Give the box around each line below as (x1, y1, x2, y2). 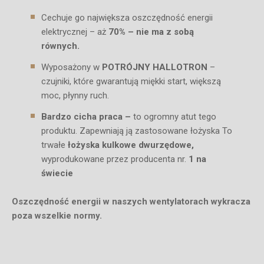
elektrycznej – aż (41, 27, 106, 37)
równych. (41, 41, 80, 51)
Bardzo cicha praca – (41, 111, 131, 122)
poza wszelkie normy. (12, 210, 102, 221)
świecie (41, 168, 73, 179)
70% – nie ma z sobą (106, 27, 194, 37)
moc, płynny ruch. (41, 90, 109, 101)
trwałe (41, 140, 68, 150)
